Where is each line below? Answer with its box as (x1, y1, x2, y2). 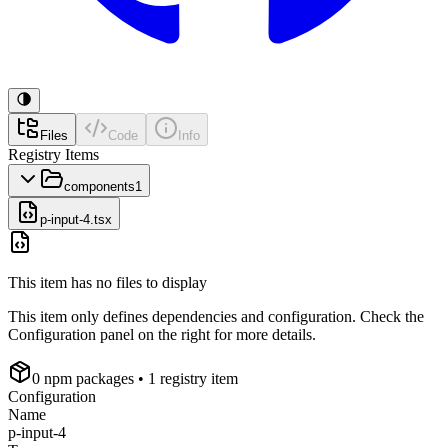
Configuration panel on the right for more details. (8, 326, 316, 343)
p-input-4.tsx (40, 212, 112, 227)
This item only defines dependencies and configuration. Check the (8, 308, 424, 325)
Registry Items (8, 146, 99, 163)
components (64, 179, 135, 194)
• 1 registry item (134, 370, 238, 387)
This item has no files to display (8, 274, 207, 291)
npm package (40, 370, 128, 387)
